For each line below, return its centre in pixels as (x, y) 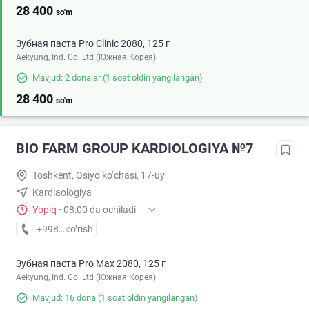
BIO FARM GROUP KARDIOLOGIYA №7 (134, 149)
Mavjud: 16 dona (64, 298)
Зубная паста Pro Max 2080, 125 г (91, 264)
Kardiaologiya (62, 193)
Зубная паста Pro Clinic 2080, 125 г (93, 44)
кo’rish (79, 229)
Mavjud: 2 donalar (67, 78)
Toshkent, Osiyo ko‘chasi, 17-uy (99, 176)
